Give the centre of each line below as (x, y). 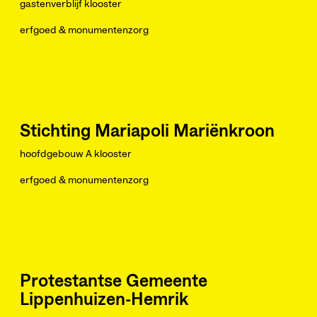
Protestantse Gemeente (114, 282)
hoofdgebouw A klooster (76, 154)
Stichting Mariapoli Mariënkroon (147, 132)
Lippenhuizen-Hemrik (104, 300)
